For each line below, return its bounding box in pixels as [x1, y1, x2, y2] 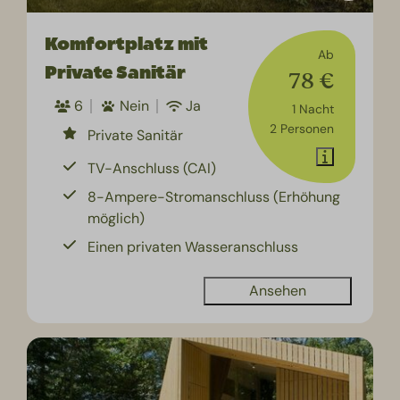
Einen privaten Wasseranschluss [87, 237, 299, 256]
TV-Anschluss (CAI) [87, 158, 217, 178]
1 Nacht [291, 100, 334, 117]
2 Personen [269, 120, 334, 137]
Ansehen [248, 280, 306, 300]
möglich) [87, 208, 146, 228]
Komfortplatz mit [45, 31, 209, 56]
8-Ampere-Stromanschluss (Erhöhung [87, 187, 341, 206]
